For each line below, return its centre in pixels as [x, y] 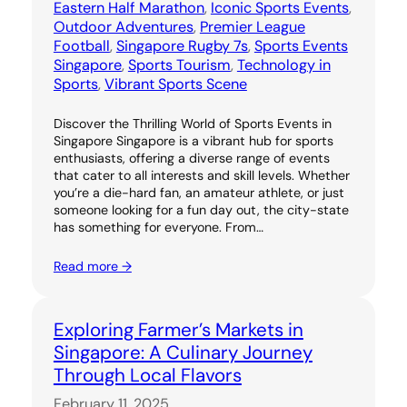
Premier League [252, 26]
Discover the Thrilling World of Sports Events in [192, 123]
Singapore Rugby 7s [182, 45]
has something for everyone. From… [158, 227]
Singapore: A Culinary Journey [183, 352]
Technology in [283, 65]
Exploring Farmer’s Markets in [178, 329]
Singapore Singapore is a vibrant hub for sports [193, 140]
